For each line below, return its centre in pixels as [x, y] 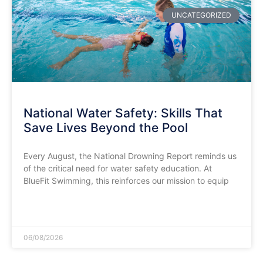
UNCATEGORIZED [201, 15]
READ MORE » [48, 209]
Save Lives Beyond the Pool [106, 127]
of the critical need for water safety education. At [118, 168]
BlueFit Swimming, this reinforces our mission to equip [126, 180]
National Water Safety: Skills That [123, 113]
